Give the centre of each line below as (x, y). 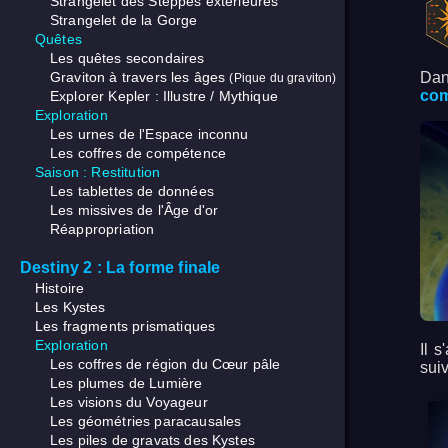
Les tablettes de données (132, 191)
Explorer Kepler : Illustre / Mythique (164, 96)
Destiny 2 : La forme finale (120, 268)
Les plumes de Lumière (126, 383)
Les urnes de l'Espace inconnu (149, 134)
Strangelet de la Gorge (124, 20)
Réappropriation (102, 229)
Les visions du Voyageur (129, 402)
